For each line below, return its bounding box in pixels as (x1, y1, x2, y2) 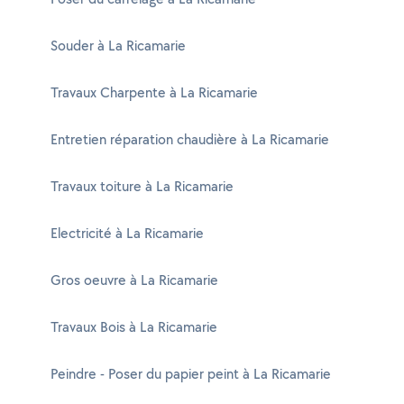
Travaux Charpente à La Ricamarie (50, 83, 258, 102)
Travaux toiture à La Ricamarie (50, 177, 234, 196)
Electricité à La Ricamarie (50, 224, 204, 243)
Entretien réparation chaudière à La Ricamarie (50, 130, 329, 149)
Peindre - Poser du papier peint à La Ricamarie (50, 364, 331, 383)
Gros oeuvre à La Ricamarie (50, 271, 218, 289)
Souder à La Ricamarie (50, 36, 186, 55)
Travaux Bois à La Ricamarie (50, 317, 217, 336)
